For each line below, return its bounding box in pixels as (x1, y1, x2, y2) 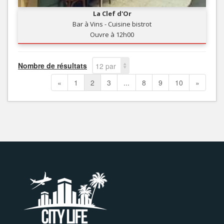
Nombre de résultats (18, 60, 87, 70)
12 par (95, 60, 116, 71)
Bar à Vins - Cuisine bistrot (72, 19, 151, 28)
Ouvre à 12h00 (90, 29, 134, 39)
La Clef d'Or (92, 8, 131, 18)
